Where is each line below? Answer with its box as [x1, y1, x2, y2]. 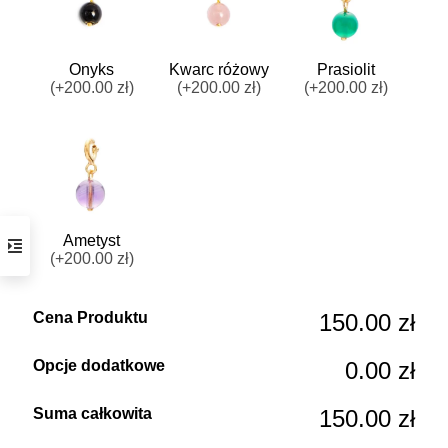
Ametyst [63, 231, 121, 249]
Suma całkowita [33, 404, 152, 422]
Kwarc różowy [168, 60, 269, 78]
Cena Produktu [33, 308, 148, 326]
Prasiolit [317, 60, 376, 78]
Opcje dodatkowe [33, 356, 165, 374]
